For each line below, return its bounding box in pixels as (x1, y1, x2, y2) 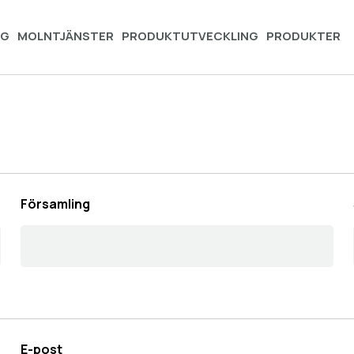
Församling (20, 195, 90, 213)
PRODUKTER (266, 27, 341, 44)
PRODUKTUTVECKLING (122, 27, 258, 44)
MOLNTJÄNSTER (17, 27, 114, 44)
